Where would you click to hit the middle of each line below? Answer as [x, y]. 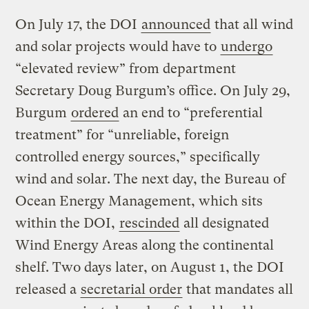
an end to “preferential [191, 113]
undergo [247, 47]
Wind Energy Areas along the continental [145, 246]
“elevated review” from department [126, 69]
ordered [95, 113]
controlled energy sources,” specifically [138, 157]
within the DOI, [67, 223]
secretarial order [132, 290]
